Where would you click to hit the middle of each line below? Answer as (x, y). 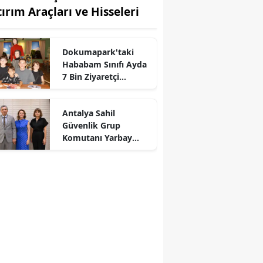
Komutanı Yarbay (97, 138)
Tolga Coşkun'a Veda (104, 150)
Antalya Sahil (88, 113)
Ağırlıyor (80, 89)
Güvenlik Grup (91, 126)
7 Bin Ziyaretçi (90, 77)
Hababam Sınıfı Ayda (104, 65)
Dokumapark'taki (98, 52)
